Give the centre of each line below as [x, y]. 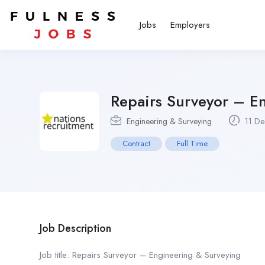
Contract [136, 143]
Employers [190, 25]
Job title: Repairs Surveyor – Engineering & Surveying [140, 255]
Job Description [75, 228]
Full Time [192, 143]
